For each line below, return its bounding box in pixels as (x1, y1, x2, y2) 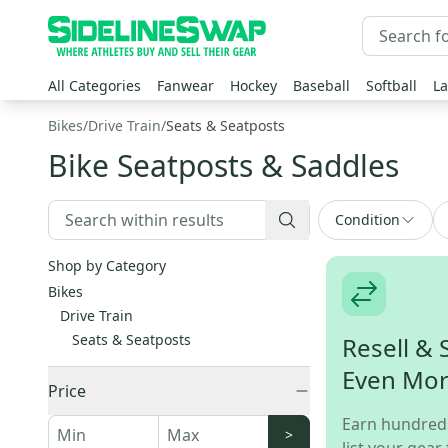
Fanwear (157, 76, 214, 95)
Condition (335, 210, 400, 229)
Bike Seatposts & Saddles (48, 145, 399, 186)
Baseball (293, 76, 350, 95)
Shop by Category (48, 256, 166, 275)
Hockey (230, 76, 277, 95)
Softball (366, 76, 417, 95)
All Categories (48, 76, 141, 95)
